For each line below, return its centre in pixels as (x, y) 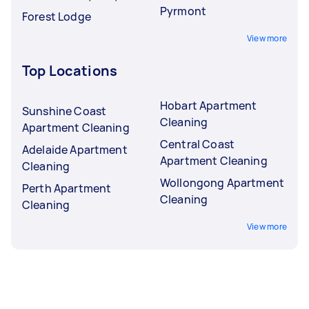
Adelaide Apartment (75, 149)
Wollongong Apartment (222, 182)
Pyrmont (183, 11)
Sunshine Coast (64, 111)
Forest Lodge (57, 16)
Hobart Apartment (209, 105)
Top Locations (70, 70)
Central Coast (197, 144)
